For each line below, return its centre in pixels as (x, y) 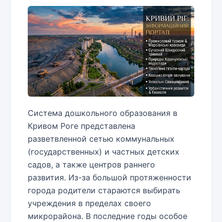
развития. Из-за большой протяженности (110, 178)
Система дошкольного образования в (103, 113)
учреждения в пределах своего (89, 203)
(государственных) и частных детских (104, 152)
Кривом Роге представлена (82, 126)
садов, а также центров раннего (91, 165)
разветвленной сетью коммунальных (101, 139)
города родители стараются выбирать (104, 191)
